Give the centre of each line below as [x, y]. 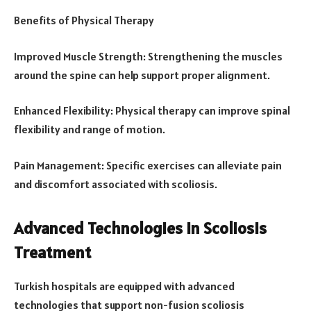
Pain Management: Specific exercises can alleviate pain [148, 165]
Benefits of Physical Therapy [84, 20]
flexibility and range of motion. [90, 129]
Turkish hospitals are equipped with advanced [124, 286]
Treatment [52, 253]
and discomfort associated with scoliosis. [116, 184]
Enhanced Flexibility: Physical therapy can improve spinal [152, 111]
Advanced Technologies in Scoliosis [140, 228]
